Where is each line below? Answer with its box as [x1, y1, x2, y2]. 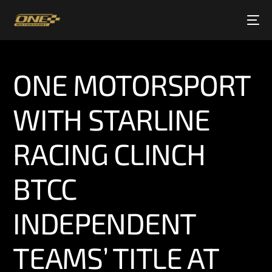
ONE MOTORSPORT [13, 67, 251, 102]
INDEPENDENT [13, 205, 195, 240]
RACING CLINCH [13, 136, 205, 171]
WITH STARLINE [13, 101, 210, 137]
